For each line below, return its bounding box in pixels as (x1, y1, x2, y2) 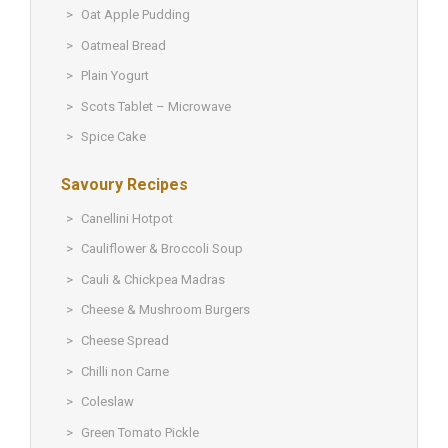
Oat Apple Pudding (81, 7, 190, 23)
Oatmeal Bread (81, 37, 166, 53)
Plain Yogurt (81, 68, 149, 84)
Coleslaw (81, 394, 134, 410)
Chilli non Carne (81, 363, 169, 379)
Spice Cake (81, 129, 146, 145)
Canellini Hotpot (81, 210, 173, 226)
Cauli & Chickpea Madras (81, 271, 225, 287)
